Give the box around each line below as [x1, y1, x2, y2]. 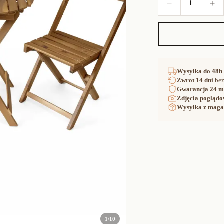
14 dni [196, 76, 214, 84]
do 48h [203, 67, 223, 75]
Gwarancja [177, 85, 210, 93]
